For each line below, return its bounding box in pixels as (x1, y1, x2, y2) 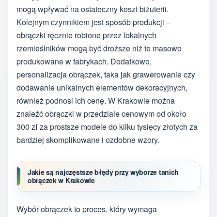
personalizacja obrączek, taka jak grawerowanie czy (16, 69, 195, 80)
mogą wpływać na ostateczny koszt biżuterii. (16, 3, 169, 15)
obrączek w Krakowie (28, 175, 95, 186)
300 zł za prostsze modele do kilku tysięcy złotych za (16, 121, 198, 133)
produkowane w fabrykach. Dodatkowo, (16, 56, 152, 67)
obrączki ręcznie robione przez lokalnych (16, 30, 156, 41)
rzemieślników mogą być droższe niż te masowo (16, 43, 182, 54)
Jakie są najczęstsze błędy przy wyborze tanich (28, 167, 179, 177)
